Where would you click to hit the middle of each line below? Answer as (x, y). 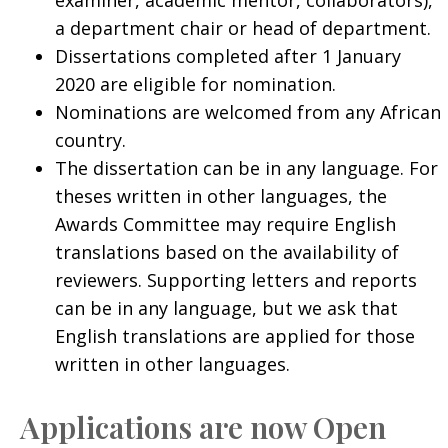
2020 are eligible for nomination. (195, 83)
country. (90, 139)
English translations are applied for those (234, 335)
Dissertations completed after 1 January (227, 55)
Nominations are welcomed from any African (247, 111)
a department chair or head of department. (242, 27)
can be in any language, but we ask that (226, 307)
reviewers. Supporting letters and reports (235, 279)
